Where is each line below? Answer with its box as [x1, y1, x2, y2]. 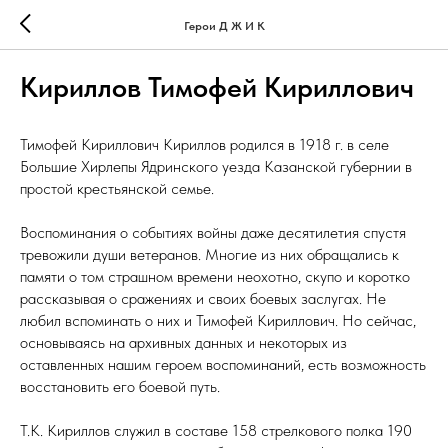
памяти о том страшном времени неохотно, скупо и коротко [20, 267, 410, 286]
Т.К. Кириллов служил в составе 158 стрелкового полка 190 [20, 421, 412, 440]
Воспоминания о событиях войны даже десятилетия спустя [20, 223, 406, 242]
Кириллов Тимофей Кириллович [20, 70, 414, 104]
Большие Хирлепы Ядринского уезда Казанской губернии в [20, 157, 412, 176]
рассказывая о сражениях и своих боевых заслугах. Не [20, 289, 386, 308]
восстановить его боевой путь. [20, 377, 220, 396]
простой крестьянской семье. [20, 179, 214, 198]
